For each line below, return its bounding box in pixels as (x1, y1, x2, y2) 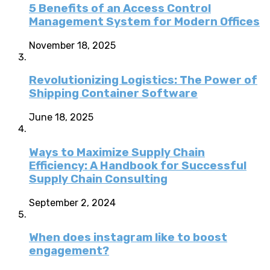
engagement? (29, 244, 109, 258)
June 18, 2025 (29, 111, 93, 124)
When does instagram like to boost (29, 231, 227, 245)
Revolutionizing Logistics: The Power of (29, 74, 257, 87)
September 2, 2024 (29, 196, 116, 209)
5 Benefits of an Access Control (29, 2, 211, 15)
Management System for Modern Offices (29, 15, 260, 28)
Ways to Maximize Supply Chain (29, 145, 205, 159)
